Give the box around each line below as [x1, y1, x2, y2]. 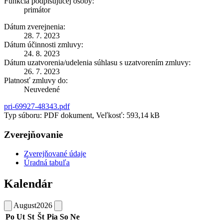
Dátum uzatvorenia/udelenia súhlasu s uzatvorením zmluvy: [4, 58, 191, 67]
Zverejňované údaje [24, 149, 86, 158]
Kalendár [4, 177, 53, 191]
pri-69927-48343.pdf [4, 102, 70, 111]
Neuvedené [24, 85, 60, 94]
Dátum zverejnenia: [4, 22, 65, 31]
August [13, 201, 36, 210]
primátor [24, 5, 50, 14]
